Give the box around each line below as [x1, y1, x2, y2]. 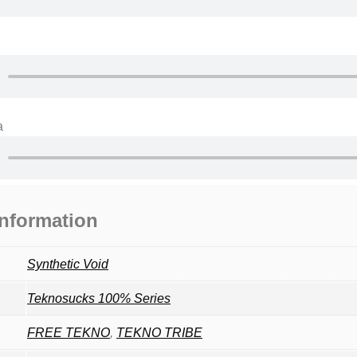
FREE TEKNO [27, 325, 110, 339]
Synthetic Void [27, 257, 108, 271]
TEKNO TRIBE [116, 325, 202, 339]
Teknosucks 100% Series [27, 291, 171, 305]
